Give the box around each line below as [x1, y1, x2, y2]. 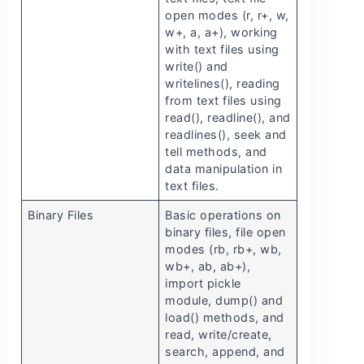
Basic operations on [165, 208, 281, 223]
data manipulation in [165, 162, 283, 176]
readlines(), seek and [165, 128, 287, 142]
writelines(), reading [165, 76, 280, 91]
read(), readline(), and [165, 110, 291, 125]
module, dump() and [165, 293, 284, 308]
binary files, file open [165, 225, 286, 240]
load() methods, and [165, 310, 284, 325]
